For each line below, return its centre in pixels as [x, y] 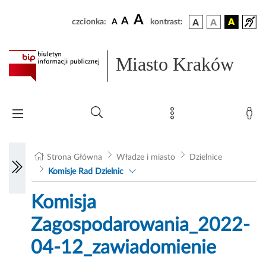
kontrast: [167, 22]
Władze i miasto [145, 158]
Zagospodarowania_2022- [141, 225]
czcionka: [89, 22]
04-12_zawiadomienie [124, 248]
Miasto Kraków [175, 64]
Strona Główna [75, 158]
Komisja [64, 203]
